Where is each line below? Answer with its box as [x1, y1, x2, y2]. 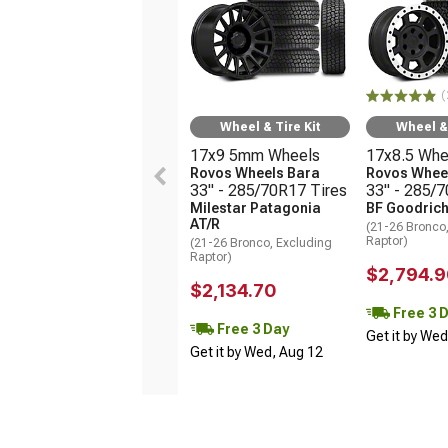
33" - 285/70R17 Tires [190, 180, 347, 200]
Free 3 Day [214, 320, 289, 337]
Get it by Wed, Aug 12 [190, 343, 323, 360]
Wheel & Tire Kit [220, 119, 320, 134]
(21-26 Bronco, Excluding [190, 235, 332, 250]
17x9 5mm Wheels [190, 145, 320, 165]
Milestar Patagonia [190, 199, 321, 216]
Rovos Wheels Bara [190, 164, 320, 181]
